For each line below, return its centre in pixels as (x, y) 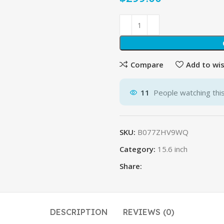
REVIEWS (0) (148, 212)
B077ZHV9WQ (163, 132)
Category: (137, 149)
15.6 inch (172, 149)
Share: (131, 166)
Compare (147, 64)
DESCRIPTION (79, 212)
